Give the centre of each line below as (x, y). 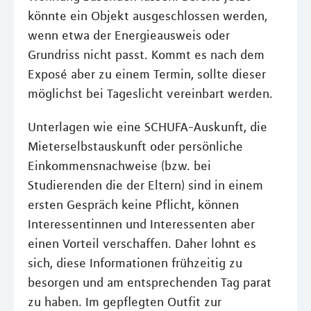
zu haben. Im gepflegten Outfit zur (125, 302)
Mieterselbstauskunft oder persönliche (135, 146)
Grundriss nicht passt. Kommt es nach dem (146, 55)
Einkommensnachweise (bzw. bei (119, 166)
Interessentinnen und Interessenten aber (141, 224)
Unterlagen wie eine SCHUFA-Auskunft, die (148, 127)
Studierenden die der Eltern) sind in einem (145, 185)
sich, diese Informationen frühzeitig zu (135, 263)
